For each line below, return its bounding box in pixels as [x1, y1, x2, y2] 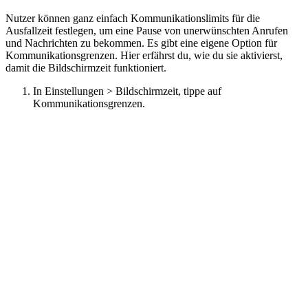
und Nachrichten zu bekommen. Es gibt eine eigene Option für [5, 37, 277, 49]
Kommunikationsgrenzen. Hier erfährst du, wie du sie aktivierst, [5, 49, 283, 61]
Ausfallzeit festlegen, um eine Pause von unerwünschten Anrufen [5, 25, 288, 36]
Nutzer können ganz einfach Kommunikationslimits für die [5, 12, 260, 24]
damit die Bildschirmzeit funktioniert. [5, 62, 166, 74]
